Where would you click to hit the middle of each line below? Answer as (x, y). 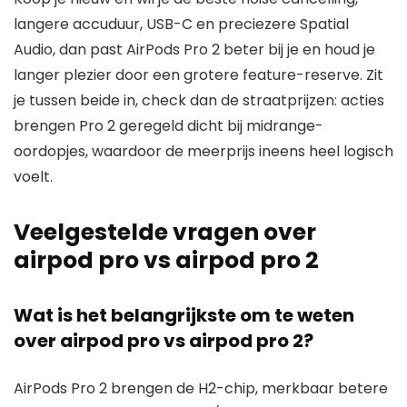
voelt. (33, 176)
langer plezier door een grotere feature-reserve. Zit (199, 74)
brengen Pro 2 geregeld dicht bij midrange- (169, 125)
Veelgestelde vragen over (165, 232)
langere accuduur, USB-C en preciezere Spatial (181, 24)
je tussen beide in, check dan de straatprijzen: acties (199, 100)
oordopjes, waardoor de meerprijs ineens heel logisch (203, 151)
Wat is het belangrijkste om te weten (184, 315)
